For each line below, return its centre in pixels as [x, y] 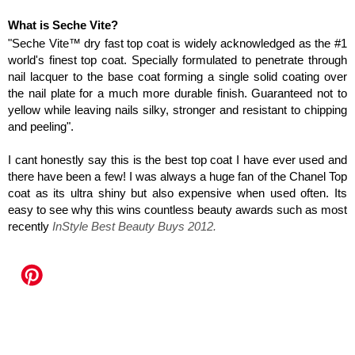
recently [30, 226]
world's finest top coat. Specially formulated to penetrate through [177, 60]
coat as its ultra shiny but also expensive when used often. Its [177, 193]
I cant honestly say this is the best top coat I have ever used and [177, 160]
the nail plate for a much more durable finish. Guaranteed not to [177, 93]
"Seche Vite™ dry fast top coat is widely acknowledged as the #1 [177, 43]
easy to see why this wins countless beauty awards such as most [177, 210]
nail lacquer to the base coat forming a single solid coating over [177, 76]
